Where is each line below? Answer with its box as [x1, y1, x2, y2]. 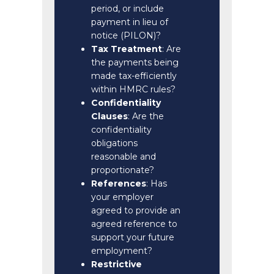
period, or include [91, 3, 164, 14]
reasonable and [91, 151, 156, 162]
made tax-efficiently [91, 70, 177, 81]
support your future [91, 232, 174, 243]
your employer [91, 191, 154, 202]
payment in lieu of [91, 17, 168, 28]
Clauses [91, 111, 128, 122]
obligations [91, 138, 138, 149]
